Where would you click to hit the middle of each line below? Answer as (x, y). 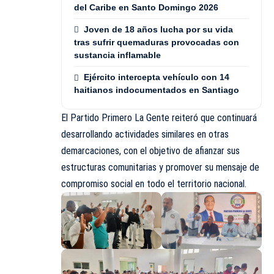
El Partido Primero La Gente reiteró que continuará (159, 118)
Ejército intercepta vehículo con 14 (156, 77)
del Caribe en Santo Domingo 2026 (146, 7)
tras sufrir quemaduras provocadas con (157, 43)
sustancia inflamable (117, 55)
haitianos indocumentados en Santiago (157, 90)
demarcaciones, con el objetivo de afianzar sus (150, 151)
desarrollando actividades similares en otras (145, 135)
